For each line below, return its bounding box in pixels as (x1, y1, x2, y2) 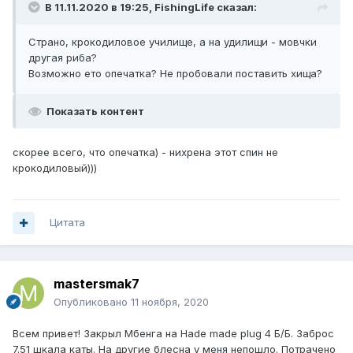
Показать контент (46, 105, 144, 118)
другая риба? (28, 51, 97, 65)
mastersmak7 (54, 276, 139, 292)
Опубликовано (54, 295, 131, 309)
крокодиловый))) (13, 162, 97, 175)
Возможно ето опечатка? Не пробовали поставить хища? (28, 67, 322, 80)
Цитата (50, 216, 85, 229)
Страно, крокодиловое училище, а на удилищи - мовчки (28, 35, 317, 49)
